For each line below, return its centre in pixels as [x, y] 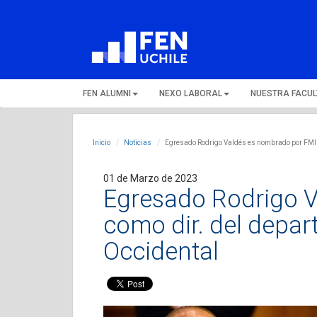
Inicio [102, 143]
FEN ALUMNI [107, 93]
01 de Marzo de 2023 [150, 178]
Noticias [138, 143]
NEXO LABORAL [191, 93]
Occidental [161, 251]
